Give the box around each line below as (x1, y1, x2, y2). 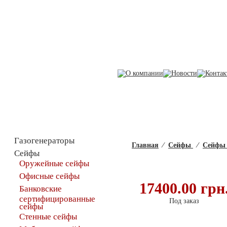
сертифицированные (19, 194, 95, 201)
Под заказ (169, 197, 199, 205)
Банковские (19, 184, 62, 194)
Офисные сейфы (19, 171, 80, 181)
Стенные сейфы (19, 212, 77, 221)
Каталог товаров (23, 113, 93, 124)
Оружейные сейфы (19, 159, 89, 168)
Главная (132, 141, 159, 149)
